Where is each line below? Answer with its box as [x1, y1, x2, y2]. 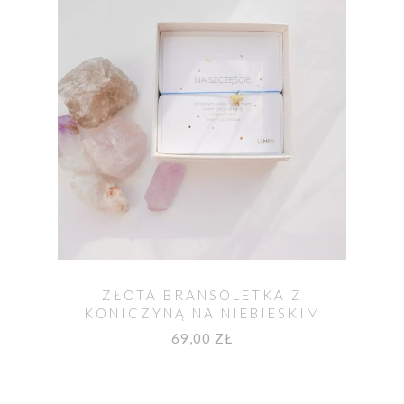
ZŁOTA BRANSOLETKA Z [101, 286, 303, 303]
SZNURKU [161, 322, 243, 339]
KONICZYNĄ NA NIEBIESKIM [83, 304, 321, 321]
